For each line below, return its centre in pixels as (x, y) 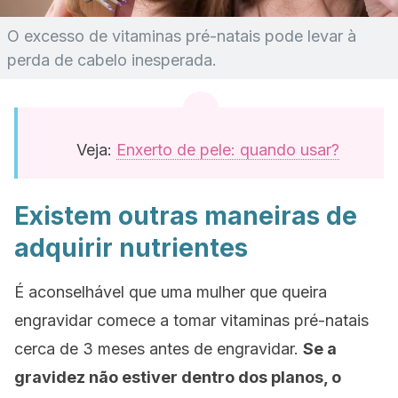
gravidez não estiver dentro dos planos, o (178, 377)
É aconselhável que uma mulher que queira (171, 292)
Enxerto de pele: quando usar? (228, 150)
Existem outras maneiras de (186, 216)
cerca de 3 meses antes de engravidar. (159, 349)
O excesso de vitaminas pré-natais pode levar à (182, 36)
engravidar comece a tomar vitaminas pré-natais (191, 320)
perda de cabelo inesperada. (112, 60)
